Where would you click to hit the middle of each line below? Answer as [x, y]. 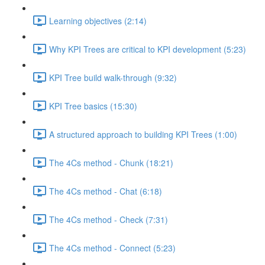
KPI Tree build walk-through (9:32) [113, 77]
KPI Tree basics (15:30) [93, 106]
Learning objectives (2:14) [98, 20]
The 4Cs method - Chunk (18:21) [111, 162]
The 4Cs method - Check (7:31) [109, 219]
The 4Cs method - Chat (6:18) [106, 191]
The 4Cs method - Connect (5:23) [112, 248]
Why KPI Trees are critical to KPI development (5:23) [148, 49]
